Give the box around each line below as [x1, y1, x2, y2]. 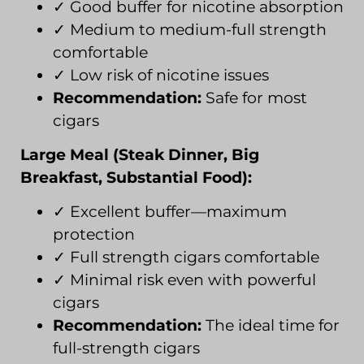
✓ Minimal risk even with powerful [53, 271, 316, 290]
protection [53, 225, 135, 245]
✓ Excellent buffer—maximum [53, 202, 287, 222]
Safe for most [201, 88, 307, 107]
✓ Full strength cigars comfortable [53, 248, 319, 267]
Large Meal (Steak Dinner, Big [20, 145, 259, 165]
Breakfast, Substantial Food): [20, 168, 252, 188]
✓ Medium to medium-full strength [53, 19, 327, 39]
